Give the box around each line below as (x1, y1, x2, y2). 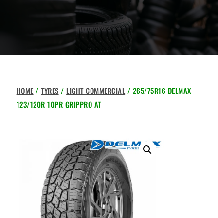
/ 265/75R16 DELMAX (125, 85, 191, 96)
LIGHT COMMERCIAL (66, 85, 126, 96)
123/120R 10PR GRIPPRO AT (16, 98, 101, 109)
